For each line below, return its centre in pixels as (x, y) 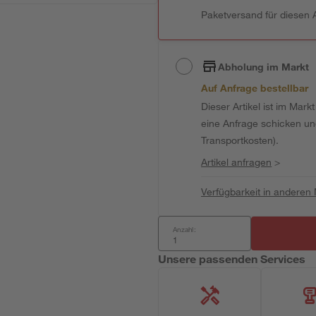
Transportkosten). (240, 140)
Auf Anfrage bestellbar (255, 88)
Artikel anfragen (237, 162)
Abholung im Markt (264, 66)
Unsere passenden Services (232, 259)
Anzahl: (184, 229)
